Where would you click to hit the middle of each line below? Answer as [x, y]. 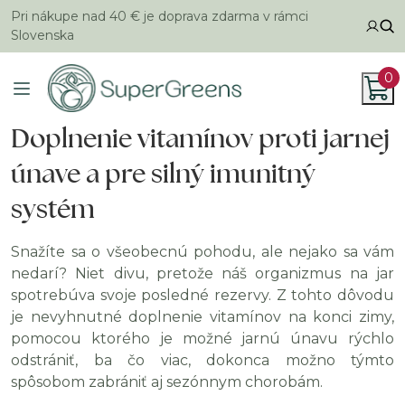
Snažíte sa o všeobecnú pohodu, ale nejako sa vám [202, 252]
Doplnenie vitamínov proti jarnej [200, 138]
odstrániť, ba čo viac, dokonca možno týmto [202, 360]
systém [53, 209]
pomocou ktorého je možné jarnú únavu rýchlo [202, 339]
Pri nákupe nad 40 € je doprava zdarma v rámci [160, 16]
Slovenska [42, 35]
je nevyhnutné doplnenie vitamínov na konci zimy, [202, 317]
